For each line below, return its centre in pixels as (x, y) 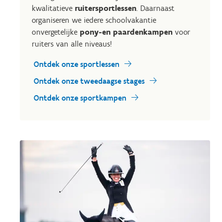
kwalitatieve (53, 8)
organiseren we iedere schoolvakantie (94, 20)
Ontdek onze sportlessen (77, 64)
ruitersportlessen (106, 8)
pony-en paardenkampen (126, 32)
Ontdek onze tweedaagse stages (89, 81)
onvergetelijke (56, 32)
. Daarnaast (155, 8)
